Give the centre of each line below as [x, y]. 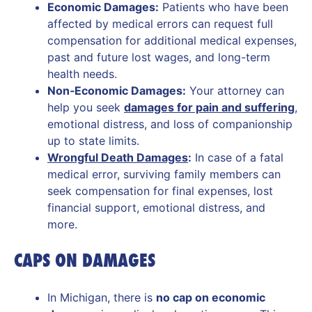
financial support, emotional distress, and [156, 207]
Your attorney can [235, 90]
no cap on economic [211, 297]
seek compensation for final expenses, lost [160, 190]
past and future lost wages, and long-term [159, 57]
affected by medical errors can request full [160, 23]
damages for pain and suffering [209, 107]
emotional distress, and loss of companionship [170, 124]
